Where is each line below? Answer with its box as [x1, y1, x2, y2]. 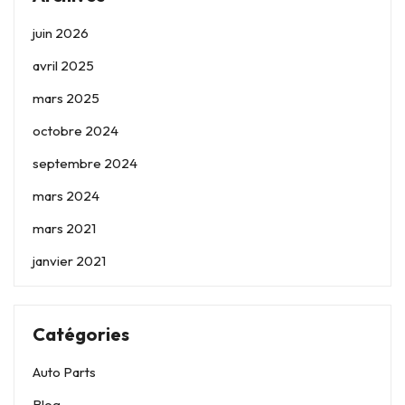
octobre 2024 [33, 121, 118, 139]
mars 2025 [33, 89, 99, 107]
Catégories [33, 322, 129, 345]
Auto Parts [33, 363, 96, 381]
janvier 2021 [33, 251, 106, 269]
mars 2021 [33, 219, 96, 237]
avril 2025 [33, 56, 94, 74]
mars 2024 [33, 186, 99, 204]
